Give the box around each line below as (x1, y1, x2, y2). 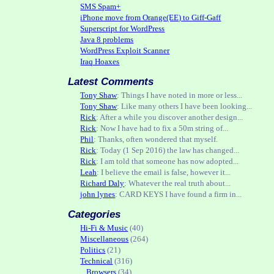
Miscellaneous (80, 234, 129, 243)
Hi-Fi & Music (80, 223, 128, 232)
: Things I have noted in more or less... (117, 91, 243, 100)
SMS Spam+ (80, 2, 121, 11)
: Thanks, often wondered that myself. (94, 135, 218, 144)
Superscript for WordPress (80, 24, 165, 33)
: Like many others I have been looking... (117, 102, 253, 111)
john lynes (80, 190, 116, 199)
